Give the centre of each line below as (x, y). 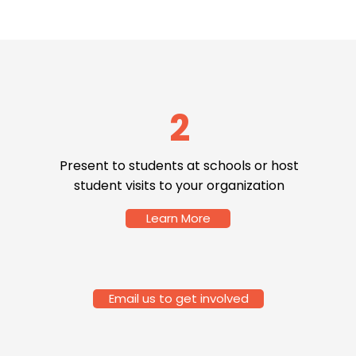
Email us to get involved (178, 298)
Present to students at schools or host (179, 166)
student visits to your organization (179, 186)
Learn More (178, 218)
